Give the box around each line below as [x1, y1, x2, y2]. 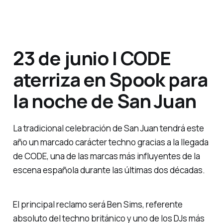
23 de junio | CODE [12, 44, 171, 71]
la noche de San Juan [12, 87, 196, 113]
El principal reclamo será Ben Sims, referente [12, 199, 183, 211]
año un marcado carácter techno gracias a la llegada [12, 136, 209, 148]
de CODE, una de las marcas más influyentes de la [12, 150, 200, 162]
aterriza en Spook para [12, 66, 208, 92]
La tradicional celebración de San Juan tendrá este [12, 122, 204, 134]
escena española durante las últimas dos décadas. [12, 164, 205, 176]
